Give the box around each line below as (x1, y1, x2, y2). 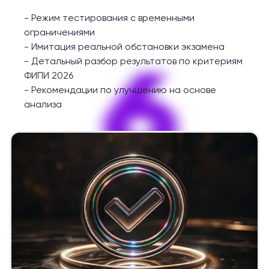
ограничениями (24, 26, 95, 38)
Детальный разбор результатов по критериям (31, 55, 243, 67)
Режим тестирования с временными (31, 12, 195, 24)
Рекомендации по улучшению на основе (31, 84, 216, 96)
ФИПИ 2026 (24, 70, 73, 82)
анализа (24, 98, 62, 110)
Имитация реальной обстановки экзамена (31, 41, 225, 53)
